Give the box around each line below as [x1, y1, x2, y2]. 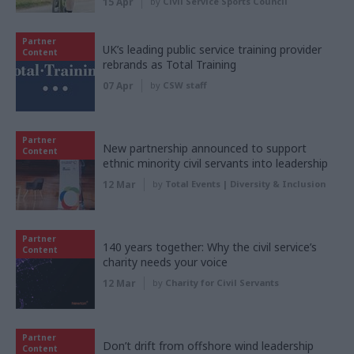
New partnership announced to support [103, 141, 307, 156]
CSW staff [163, 79, 206, 92]
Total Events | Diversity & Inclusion [165, 178, 326, 190]
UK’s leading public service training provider [103, 42, 322, 58]
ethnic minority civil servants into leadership [103, 156, 328, 171]
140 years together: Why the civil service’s [103, 239, 317, 255]
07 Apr [103, 79, 134, 93]
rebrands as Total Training [103, 57, 236, 73]
